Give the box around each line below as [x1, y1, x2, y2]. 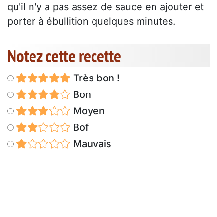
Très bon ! [70, 72, 120, 84]
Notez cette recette [7, 45, 121, 67]
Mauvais [70, 138, 111, 150]
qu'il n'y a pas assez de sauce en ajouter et [7, 1, 204, 13]
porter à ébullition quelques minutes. [7, 15, 176, 28]
